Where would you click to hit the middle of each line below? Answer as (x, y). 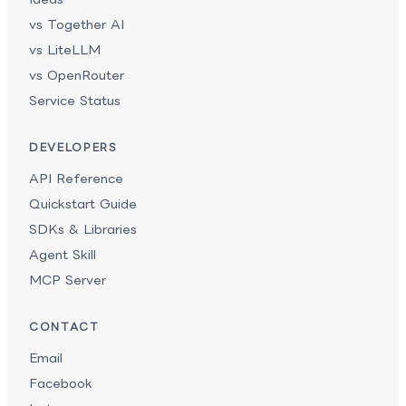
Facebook (61, 383)
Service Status (75, 101)
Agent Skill (63, 255)
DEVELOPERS (73, 147)
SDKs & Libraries (83, 229)
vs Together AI (77, 24)
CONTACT (64, 327)
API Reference (76, 179)
